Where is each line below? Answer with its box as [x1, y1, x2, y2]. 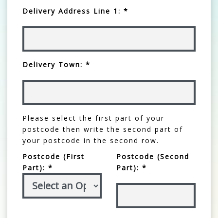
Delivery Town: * [22, 59, 91, 69]
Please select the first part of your [22, 113, 164, 123]
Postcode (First [22, 151, 85, 161]
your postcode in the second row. [22, 135, 159, 145]
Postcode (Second [116, 151, 189, 161]
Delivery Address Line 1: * [22, 6, 128, 16]
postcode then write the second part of [22, 124, 183, 134]
